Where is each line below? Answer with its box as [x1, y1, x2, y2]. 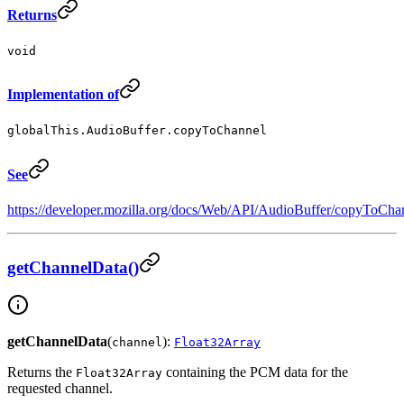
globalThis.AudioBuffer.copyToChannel [7, 124, 267, 138]
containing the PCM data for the [162, 364, 348, 381]
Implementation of [7, 87, 119, 103]
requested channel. [7, 381, 113, 397]
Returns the [7, 364, 76, 381]
